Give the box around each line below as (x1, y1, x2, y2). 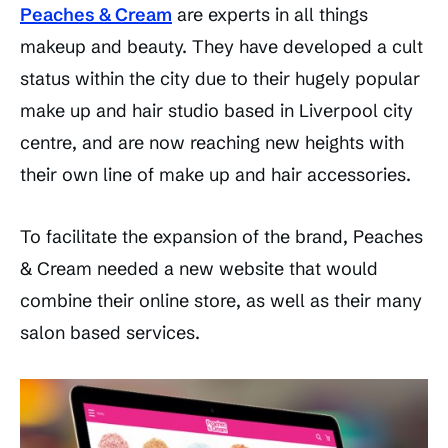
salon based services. (20, 321, 200, 345)
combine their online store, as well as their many (20, 289, 422, 313)
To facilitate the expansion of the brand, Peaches (20, 225, 423, 249)
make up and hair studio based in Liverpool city (20, 99, 413, 123)
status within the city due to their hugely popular (20, 67, 420, 91)
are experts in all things (172, 3, 368, 27)
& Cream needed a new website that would (20, 257, 378, 281)
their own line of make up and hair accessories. (20, 163, 411, 187)
